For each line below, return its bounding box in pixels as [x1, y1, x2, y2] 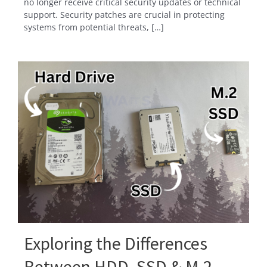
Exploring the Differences [24, 232, 207, 255]
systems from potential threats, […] [24, 21, 164, 33]
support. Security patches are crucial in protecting [24, 9, 225, 21]
